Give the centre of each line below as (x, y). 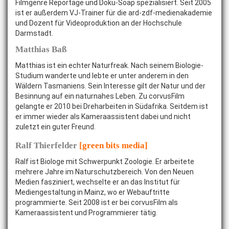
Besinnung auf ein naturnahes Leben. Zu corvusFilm (100, 96)
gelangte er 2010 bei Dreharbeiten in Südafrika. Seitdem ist (112, 106)
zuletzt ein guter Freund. (55, 127)
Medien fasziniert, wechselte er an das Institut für (98, 182)
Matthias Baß (41, 49)
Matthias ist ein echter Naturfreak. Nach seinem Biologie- (109, 65)
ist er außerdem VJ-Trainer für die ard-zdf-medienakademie (114, 13)
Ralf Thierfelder (47, 145)
